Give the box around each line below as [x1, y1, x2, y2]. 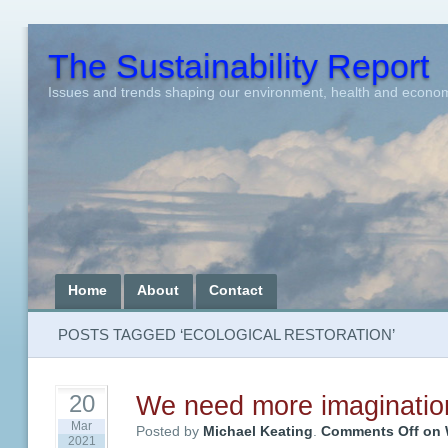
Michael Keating [202, 423, 313, 439]
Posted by [135, 423, 203, 439]
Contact [209, 282, 264, 298]
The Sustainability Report [47, 47, 429, 85]
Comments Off [320, 423, 419, 439]
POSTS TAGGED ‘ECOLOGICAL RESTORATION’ [57, 326, 395, 344]
